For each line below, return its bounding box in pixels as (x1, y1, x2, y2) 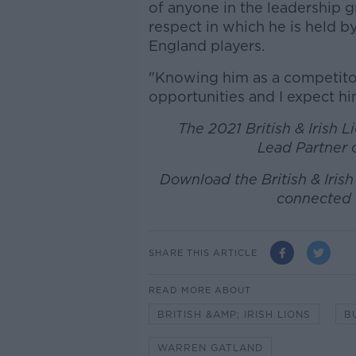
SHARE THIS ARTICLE (148, 246, 257, 258)
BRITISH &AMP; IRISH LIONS (157, 308, 311, 321)
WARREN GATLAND (157, 342, 263, 354)
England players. (148, 37, 265, 55)
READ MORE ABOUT (148, 284, 251, 296)
